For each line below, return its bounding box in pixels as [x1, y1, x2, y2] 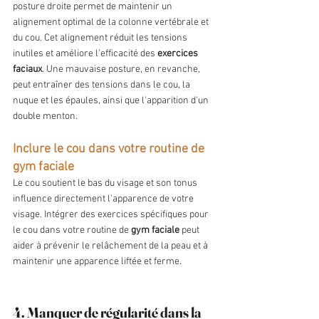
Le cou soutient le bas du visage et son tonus [13, 177, 199, 190]
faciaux [13, 63, 42, 76]
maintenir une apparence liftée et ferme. [13, 256, 182, 268]
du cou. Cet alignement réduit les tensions [13, 32, 189, 45]
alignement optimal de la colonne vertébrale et [13, 16, 211, 29]
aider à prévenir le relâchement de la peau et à [13, 240, 210, 253]
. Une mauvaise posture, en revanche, [42, 63, 202, 76]
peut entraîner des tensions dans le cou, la [13, 79, 192, 92]
